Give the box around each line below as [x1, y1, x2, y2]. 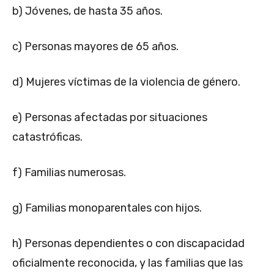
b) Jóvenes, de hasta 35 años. [12, 4, 163, 18]
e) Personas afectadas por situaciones [12, 110, 207, 124]
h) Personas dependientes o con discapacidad [12, 236, 245, 250]
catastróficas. [12, 130, 83, 144]
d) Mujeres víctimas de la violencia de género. [12, 75, 240, 89]
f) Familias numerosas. [12, 165, 126, 179]
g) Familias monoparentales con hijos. [12, 201, 202, 215]
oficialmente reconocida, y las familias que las [12, 256, 243, 270]
